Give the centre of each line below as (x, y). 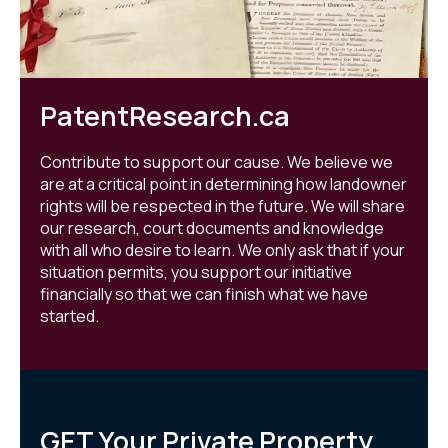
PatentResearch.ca (165, 116)
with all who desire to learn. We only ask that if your (222, 250)
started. (69, 316)
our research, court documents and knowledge (212, 228)
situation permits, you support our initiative (196, 272)
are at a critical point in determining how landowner (223, 184)
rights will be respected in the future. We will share (222, 206)
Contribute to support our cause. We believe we (216, 162)
